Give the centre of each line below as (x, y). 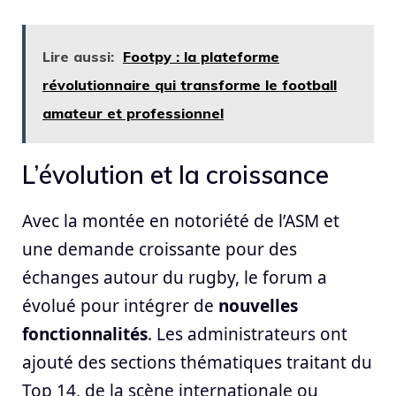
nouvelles (258, 305)
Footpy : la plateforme (201, 56)
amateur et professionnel (133, 113)
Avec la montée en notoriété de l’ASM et (181, 221)
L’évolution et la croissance (175, 174)
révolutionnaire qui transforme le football (190, 84)
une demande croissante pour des (160, 249)
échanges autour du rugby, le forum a (175, 277)
